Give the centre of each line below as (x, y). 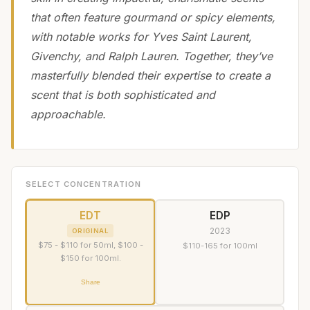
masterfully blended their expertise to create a (151, 76)
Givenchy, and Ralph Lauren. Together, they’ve (152, 56)
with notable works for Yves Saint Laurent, (141, 37)
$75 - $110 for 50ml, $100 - (90, 245)
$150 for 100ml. (90, 258)
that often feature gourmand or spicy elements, (153, 18)
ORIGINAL (90, 230)
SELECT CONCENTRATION (84, 184)
